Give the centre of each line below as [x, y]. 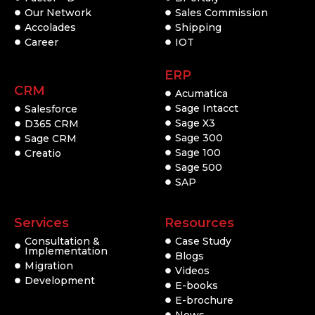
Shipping [198, 27]
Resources [199, 223]
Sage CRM [51, 138]
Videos [192, 270]
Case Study [203, 241]
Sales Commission [221, 12]
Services [41, 223]
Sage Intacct [207, 108]
